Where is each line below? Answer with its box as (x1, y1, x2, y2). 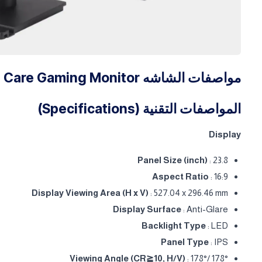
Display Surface (113, 204, 181, 214)
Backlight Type (142, 220, 206, 230)
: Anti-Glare (181, 204, 228, 214)
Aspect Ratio (152, 171, 209, 181)
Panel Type (161, 236, 209, 247)
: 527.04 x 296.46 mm (149, 187, 228, 198)
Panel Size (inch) (137, 154, 208, 165)
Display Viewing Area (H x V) (32, 187, 149, 198)
